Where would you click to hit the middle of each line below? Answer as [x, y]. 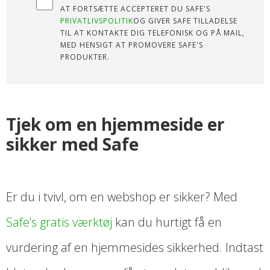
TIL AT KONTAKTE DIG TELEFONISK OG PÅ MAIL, [152, 33]
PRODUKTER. [85, 57]
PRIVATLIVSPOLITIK [97, 21]
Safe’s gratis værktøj [59, 222]
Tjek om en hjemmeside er [115, 124]
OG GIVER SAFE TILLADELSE [185, 21]
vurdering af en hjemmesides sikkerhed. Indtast [135, 248]
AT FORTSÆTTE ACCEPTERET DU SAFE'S [135, 9]
